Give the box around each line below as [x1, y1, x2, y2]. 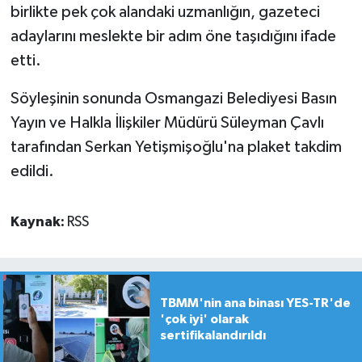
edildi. [10, 163, 54, 180]
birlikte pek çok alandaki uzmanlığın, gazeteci [10, 4, 320, 21]
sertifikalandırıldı [159, 328, 266, 342]
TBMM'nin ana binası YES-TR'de [159, 296, 351, 309]
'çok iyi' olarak [159, 312, 249, 326]
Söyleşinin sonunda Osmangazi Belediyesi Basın [10, 90, 337, 107]
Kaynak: [10, 215, 67, 230]
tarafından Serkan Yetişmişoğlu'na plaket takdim [10, 139, 342, 156]
